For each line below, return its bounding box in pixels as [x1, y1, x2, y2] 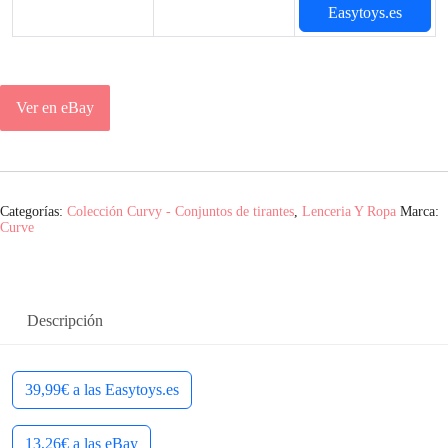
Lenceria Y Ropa [302, 204, 396, 219]
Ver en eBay [16, 98, 94, 116]
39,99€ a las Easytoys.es [25, 380, 179, 398]
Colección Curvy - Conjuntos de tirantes [67, 204, 294, 219]
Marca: [400, 204, 439, 219]
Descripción [27, 312, 103, 329]
